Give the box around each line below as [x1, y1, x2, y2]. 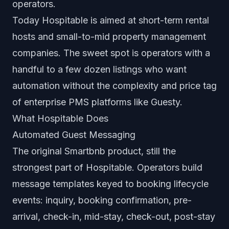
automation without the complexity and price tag [12, 80, 217, 91]
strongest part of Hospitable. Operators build [12, 162, 202, 173]
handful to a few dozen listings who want [12, 64, 187, 75]
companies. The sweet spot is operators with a [12, 48, 210, 58]
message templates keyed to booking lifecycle [12, 178, 209, 189]
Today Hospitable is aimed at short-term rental [12, 15, 209, 26]
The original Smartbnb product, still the [12, 146, 176, 156]
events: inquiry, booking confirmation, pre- [12, 195, 192, 205]
